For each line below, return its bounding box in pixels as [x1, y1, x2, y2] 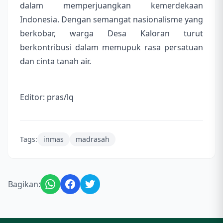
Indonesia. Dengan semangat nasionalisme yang [20, 14, 203, 25]
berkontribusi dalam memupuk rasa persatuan [20, 42, 203, 53]
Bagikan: [8, 179, 40, 190]
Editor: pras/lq [20, 92, 74, 103]
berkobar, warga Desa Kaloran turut [20, 28, 203, 39]
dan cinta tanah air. [20, 56, 91, 67]
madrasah [76, 134, 110, 144]
